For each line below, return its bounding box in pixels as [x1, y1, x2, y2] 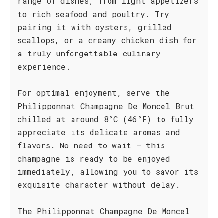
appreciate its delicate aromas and [18, 127, 180, 137]
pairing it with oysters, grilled [18, 22, 172, 32]
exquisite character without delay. [18, 180, 180, 190]
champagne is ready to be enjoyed [18, 153, 170, 163]
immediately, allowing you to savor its [18, 166, 198, 177]
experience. [18, 61, 71, 72]
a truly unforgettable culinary [18, 48, 161, 58]
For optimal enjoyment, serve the [18, 88, 170, 98]
